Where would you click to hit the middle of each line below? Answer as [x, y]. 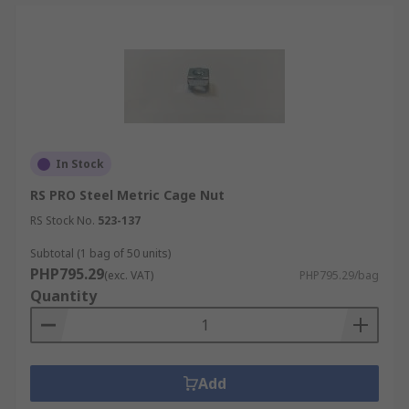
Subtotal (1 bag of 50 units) [100, 253]
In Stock [80, 164]
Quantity [63, 296]
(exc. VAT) [129, 275]
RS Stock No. [63, 220]
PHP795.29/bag [339, 275]
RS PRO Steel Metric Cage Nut [127, 195]
